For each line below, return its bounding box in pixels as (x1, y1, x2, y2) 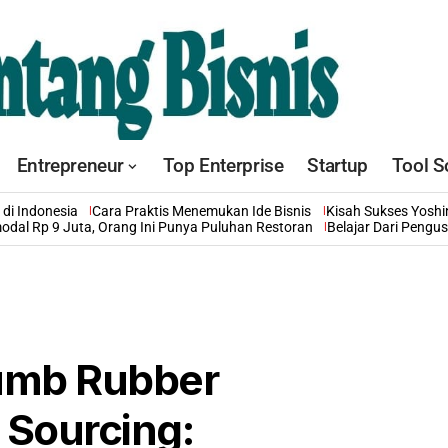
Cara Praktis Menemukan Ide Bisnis (92, 203, 312, 220)
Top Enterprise (162, 154, 284, 178)
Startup (307, 154, 368, 178)
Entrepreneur (16, 154, 125, 178)
